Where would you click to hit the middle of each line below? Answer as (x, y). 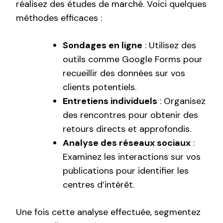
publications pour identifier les (126, 171)
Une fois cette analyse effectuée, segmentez (108, 212)
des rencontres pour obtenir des (130, 115)
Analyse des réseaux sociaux (127, 143)
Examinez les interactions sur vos (132, 157)
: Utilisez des (169, 46)
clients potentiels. (100, 87)
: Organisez (181, 101)
